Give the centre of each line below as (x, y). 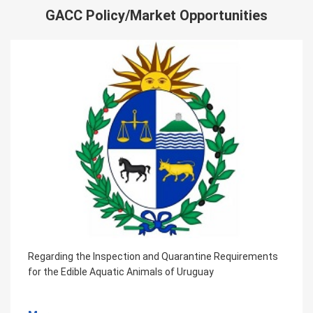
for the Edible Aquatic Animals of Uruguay (121, 272)
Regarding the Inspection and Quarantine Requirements (153, 257)
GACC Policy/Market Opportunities (156, 15)
